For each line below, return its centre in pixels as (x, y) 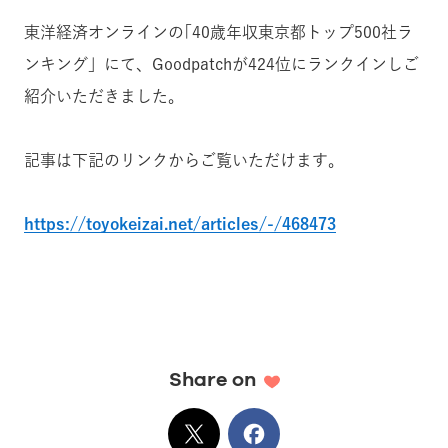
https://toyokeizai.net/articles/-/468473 (180, 224)
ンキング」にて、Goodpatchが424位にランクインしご (221, 64)
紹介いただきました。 (104, 96)
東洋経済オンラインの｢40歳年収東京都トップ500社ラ (218, 32)
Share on (212, 380)
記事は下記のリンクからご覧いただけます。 (184, 160)
